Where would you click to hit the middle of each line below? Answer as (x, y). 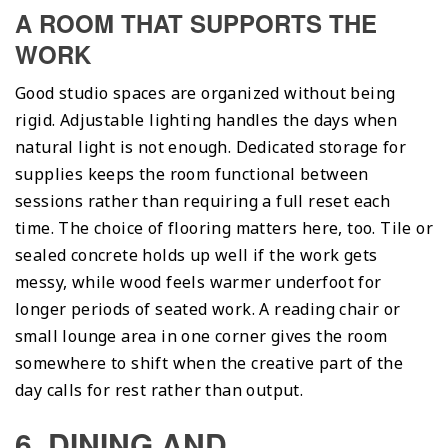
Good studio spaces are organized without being (205, 92)
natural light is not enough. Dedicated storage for (210, 146)
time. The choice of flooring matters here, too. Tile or (224, 227)
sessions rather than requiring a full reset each (203, 200)
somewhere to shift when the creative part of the (209, 362)
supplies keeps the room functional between (192, 173)
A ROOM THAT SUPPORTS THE (196, 22)
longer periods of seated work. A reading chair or (208, 308)
